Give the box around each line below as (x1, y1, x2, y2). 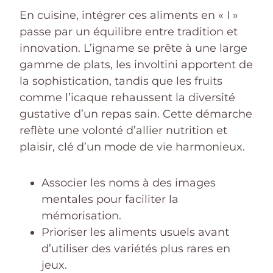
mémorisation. (41, 208, 121, 222)
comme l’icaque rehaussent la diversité (19, 90, 235, 104)
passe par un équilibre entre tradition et (19, 24, 238, 38)
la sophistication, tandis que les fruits (19, 74, 222, 88)
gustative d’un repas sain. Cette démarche (19, 107, 252, 121)
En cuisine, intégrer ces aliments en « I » (19, 8, 238, 22)
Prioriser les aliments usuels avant (41, 225, 229, 239)
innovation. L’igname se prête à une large (19, 41, 247, 55)
